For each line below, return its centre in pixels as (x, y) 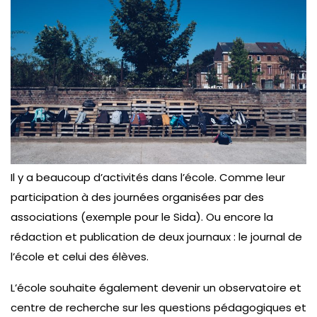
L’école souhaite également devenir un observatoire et (156, 287)
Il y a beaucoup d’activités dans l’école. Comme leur (148, 177)
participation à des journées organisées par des (137, 197)
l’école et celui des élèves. (80, 256)
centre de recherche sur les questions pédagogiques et (158, 307)
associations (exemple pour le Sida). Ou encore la (142, 217)
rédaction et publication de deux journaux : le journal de (156, 236)
